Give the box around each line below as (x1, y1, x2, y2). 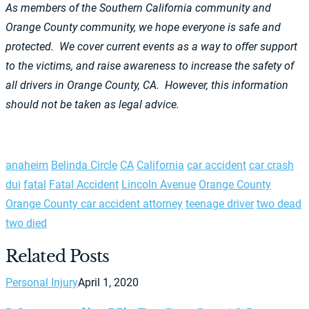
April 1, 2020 (78, 275, 139, 289)
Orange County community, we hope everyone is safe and (6, 21, 281, 34)
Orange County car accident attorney (6, 197, 183, 210)
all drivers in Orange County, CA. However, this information (6, 79, 288, 92)
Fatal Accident (49, 178, 119, 191)
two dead (257, 197, 301, 210)
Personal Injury (6, 275, 78, 289)
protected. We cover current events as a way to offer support (6, 40, 297, 53)
